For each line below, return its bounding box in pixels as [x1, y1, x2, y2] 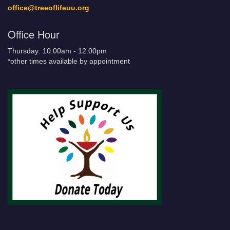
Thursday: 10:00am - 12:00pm [8, 47, 107, 55]
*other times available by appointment [8, 57, 130, 65]
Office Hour [8, 27, 60, 42]
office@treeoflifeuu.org [8, 4, 89, 12]
